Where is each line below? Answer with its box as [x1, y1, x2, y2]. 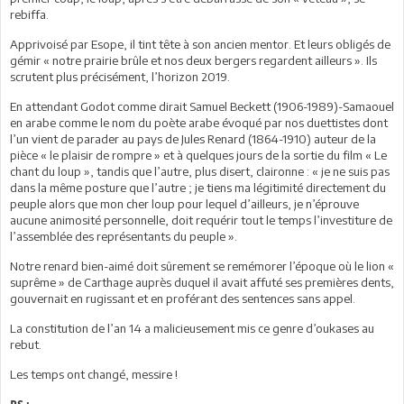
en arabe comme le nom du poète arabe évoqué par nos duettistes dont [10, 115, 388, 130]
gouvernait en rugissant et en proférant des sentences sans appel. [10, 290, 355, 306]
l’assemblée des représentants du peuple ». [10, 228, 237, 243]
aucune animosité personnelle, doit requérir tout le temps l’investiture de [10, 212, 392, 227]
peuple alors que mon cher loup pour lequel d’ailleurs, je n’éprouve [10, 196, 359, 211]
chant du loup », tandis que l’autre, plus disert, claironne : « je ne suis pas [10, 163, 390, 179]
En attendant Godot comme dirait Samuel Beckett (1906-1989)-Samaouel [10, 98, 394, 114]
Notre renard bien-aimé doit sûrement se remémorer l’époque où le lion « [10, 258, 394, 273]
